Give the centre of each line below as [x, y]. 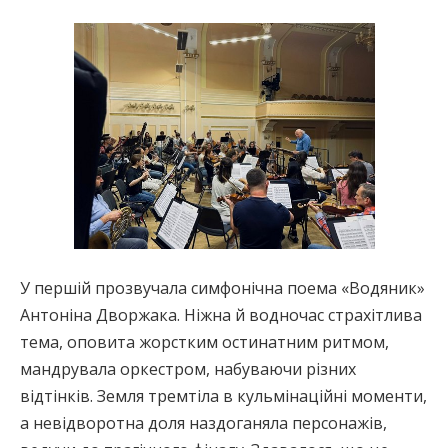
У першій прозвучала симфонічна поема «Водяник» [222, 287]
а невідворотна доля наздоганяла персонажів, [203, 422]
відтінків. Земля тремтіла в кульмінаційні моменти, [223, 395]
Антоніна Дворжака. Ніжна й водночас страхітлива [221, 314]
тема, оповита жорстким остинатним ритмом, [204, 341]
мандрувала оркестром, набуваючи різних [188, 368]
